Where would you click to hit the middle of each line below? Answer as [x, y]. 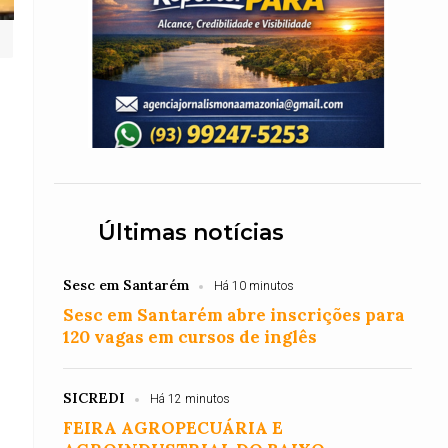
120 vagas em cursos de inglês [190, 337]
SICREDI [94, 398]
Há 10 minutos [254, 286]
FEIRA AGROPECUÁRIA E [173, 428]
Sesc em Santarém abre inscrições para [234, 315]
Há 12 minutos [190, 399]
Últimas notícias [191, 232]
